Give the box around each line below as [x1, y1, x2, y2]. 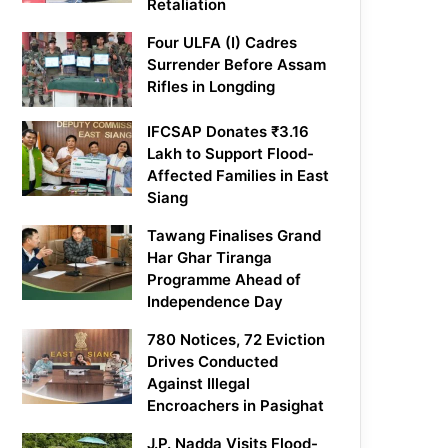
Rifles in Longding [147, 77, 276, 97]
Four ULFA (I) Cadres [147, 33, 298, 53]
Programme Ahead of [147, 270, 302, 290]
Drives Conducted [147, 352, 279, 372]
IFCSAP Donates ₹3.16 [147, 122, 310, 142]
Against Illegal [147, 374, 251, 394]
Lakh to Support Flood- [147, 144, 315, 164]
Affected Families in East [147, 166, 330, 186]
